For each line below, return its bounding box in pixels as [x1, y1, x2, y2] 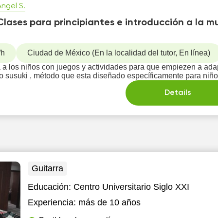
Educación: [28, 182, 74, 192]
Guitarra [32, 163, 64, 173]
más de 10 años [78, 198, 141, 207]
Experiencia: [28, 198, 76, 207]
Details [164, 89, 192, 97]
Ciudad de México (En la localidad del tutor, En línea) [27, 49, 211, 57]
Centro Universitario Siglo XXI [73, 182, 190, 192]
